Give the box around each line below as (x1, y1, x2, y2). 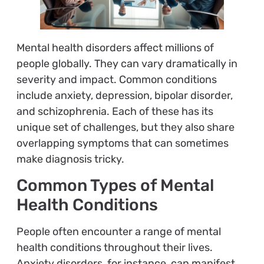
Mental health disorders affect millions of (16, 41, 214, 54)
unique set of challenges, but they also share (16, 120, 235, 134)
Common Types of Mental (16, 176, 214, 196)
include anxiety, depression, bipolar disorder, (16, 88, 233, 102)
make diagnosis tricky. (16, 152, 124, 166)
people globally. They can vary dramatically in (16, 57, 237, 70)
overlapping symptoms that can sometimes (16, 136, 229, 150)
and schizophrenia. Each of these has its (16, 104, 213, 118)
